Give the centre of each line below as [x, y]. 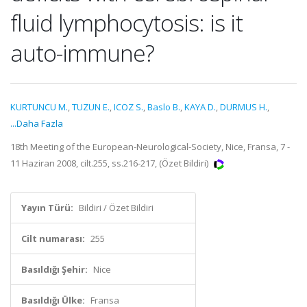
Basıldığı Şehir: [54, 269]
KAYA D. [200, 107]
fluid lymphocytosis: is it [126, 23]
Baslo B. [164, 107]
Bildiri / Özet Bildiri [116, 208]
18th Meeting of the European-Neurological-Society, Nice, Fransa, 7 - [150, 147]
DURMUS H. [244, 107]
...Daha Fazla [37, 123]
